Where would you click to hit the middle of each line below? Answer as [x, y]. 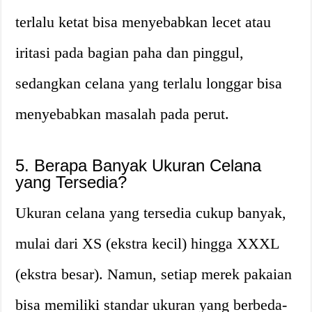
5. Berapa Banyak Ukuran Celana [139, 165]
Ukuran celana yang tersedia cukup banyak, [151, 212]
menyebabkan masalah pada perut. [123, 114]
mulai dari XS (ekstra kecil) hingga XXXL [147, 243]
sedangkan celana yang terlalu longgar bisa [149, 83]
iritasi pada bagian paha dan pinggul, [130, 52]
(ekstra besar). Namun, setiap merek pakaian [154, 274]
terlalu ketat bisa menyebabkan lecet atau [143, 22]
